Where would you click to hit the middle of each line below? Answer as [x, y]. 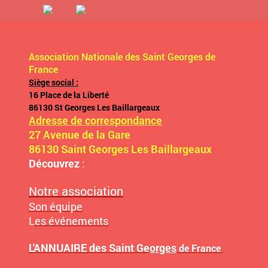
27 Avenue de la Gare [80, 135]
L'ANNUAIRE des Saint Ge [89, 248]
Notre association [76, 191]
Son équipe [56, 207]
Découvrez [54, 164]
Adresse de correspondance [95, 121]
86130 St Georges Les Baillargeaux [94, 108]
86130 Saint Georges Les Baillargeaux [120, 149]
